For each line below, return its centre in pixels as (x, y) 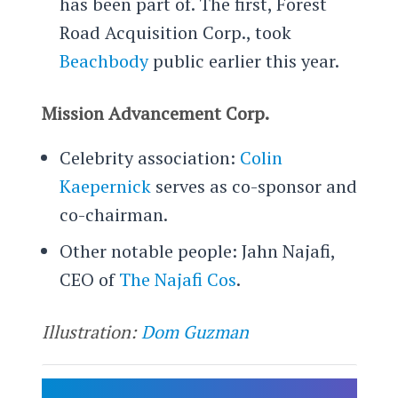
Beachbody (103, 60)
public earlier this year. (243, 60)
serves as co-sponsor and (254, 186)
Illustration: (91, 331)
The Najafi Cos (177, 279)
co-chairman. (113, 214)
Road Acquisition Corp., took (175, 32)
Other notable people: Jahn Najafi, (197, 251)
